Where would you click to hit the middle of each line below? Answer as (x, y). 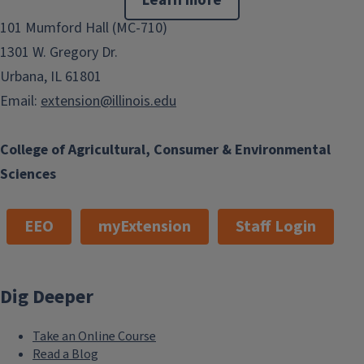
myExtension (145, 227)
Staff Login (276, 227)
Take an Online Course (94, 336)
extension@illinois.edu (108, 102)
